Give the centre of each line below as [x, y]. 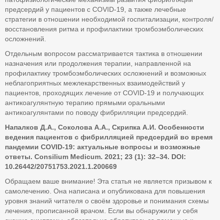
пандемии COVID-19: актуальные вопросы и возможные [103, 147]
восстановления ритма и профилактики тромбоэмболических [104, 29]
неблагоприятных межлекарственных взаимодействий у [95, 83]
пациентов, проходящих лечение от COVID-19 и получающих [104, 93]
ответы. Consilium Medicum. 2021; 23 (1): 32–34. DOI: [96, 157]
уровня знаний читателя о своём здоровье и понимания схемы [107, 201]
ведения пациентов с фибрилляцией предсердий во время [109, 137]
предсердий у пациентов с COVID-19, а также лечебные [96, 9]
